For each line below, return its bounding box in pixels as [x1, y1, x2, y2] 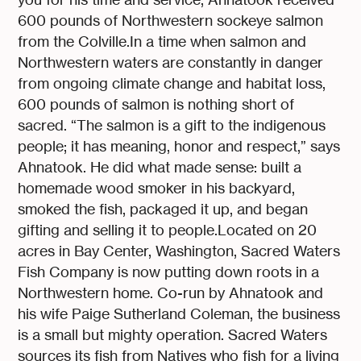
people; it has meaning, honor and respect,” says [18, 138, 341, 156]
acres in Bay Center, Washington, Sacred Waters [18, 243, 341, 260]
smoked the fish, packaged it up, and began [18, 201, 309, 218]
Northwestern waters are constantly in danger [18, 54, 324, 72]
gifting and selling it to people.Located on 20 [18, 222, 317, 239]
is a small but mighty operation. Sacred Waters [18, 326, 328, 344]
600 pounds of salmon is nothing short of [18, 96, 295, 114]
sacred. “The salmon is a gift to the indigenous [18, 117, 326, 135]
